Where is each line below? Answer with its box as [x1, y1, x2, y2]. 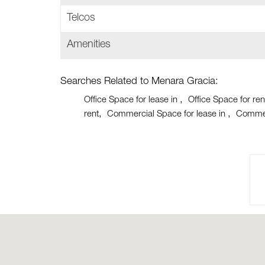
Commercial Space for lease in [107, 110, 228, 119]
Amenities [67, 40, 111, 50]
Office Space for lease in [84, 96, 180, 105]
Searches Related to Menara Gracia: [60, 77, 218, 87]
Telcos [67, 13, 95, 24]
